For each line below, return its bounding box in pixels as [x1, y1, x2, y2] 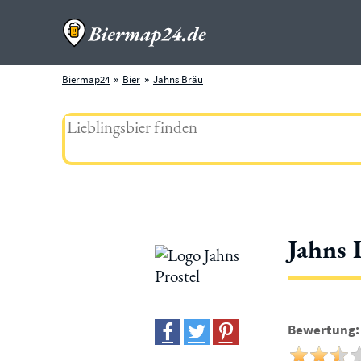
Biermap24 [62, 73, 110, 86]
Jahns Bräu [153, 73, 203, 86]
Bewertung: [288, 321, 359, 338]
